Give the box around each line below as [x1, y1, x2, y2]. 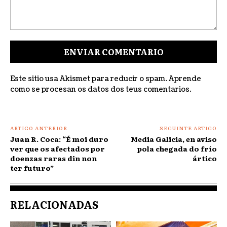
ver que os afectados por [10, 143, 105, 154]
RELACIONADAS [10, 197, 99, 212]
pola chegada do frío [137, 143, 217, 154]
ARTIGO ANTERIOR [10, 124, 67, 132]
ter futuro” [10, 163, 54, 173]
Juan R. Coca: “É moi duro [10, 134, 108, 144]
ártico [192, 153, 217, 164]
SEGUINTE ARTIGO [159, 124, 217, 132]
